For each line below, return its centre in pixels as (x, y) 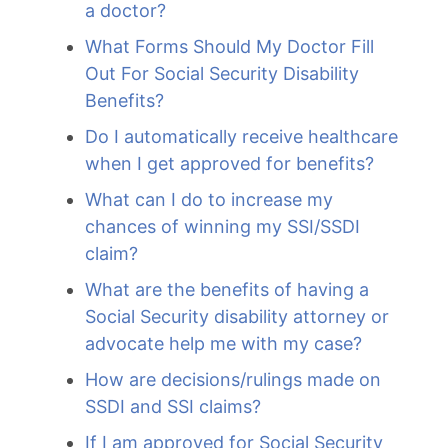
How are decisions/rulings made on (233, 379)
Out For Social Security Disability (222, 73)
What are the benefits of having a (227, 289)
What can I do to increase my (209, 199)
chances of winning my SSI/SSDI (222, 226)
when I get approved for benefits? (229, 163)
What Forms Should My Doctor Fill (229, 46)
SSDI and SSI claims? (173, 406)
